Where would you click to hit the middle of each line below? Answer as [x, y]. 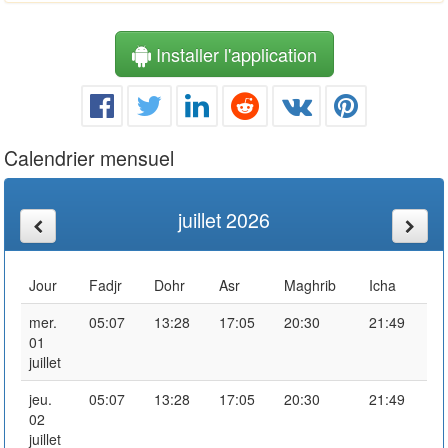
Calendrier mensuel [89, 157]
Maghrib [310, 284]
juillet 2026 [224, 219]
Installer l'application [233, 53]
